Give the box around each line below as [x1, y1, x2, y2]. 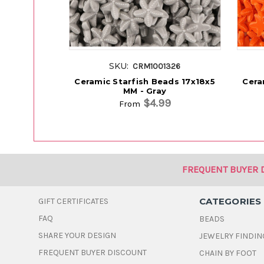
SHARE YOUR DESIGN [38, 230, 117, 241]
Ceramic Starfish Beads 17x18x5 [74, 77, 215, 87]
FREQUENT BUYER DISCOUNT [38, 247, 147, 258]
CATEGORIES [199, 196, 262, 207]
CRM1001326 [133, 61, 181, 72]
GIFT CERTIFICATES [38, 196, 109, 207]
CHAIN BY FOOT [199, 248, 257, 259]
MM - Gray [123, 86, 167, 96]
